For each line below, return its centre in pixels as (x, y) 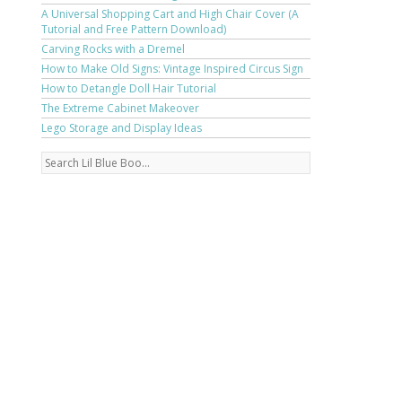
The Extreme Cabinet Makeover (120, 108)
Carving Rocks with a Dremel (113, 49)
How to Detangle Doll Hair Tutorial (129, 88)
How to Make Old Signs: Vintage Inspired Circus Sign (172, 69)
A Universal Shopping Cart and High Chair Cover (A (170, 14)
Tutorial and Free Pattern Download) (134, 29)
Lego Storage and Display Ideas (122, 128)
